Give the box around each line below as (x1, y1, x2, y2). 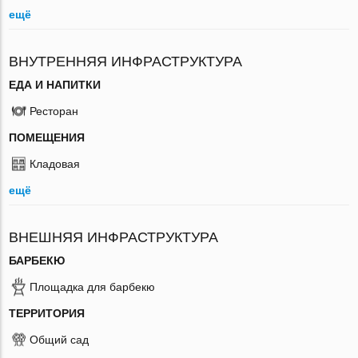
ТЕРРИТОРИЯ (9, 306, 86, 320)
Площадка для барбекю (30, 280, 156, 293)
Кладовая (30, 157, 81, 170)
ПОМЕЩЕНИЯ (9, 130, 86, 144)
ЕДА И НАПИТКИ (9, 78, 101, 91)
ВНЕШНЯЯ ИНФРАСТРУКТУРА (9, 229, 219, 245)
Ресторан (30, 104, 79, 117)
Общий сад (30, 332, 89, 346)
